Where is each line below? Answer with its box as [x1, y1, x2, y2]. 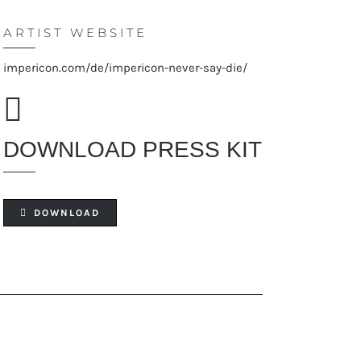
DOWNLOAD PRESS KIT [2, 137, 262, 162]
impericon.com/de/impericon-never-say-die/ [2, 60, 247, 75]
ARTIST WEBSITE [2, 25, 147, 40]
